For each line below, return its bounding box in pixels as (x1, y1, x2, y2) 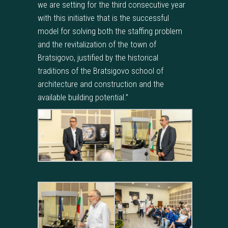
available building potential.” (38, 92, 128, 103)
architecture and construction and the (38, 79, 164, 90)
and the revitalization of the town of (38, 39, 156, 50)
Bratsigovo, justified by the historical (38, 52, 158, 63)
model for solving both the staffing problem (38, 26, 182, 37)
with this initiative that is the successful (38, 13, 169, 23)
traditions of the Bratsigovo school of (38, 66, 163, 76)
